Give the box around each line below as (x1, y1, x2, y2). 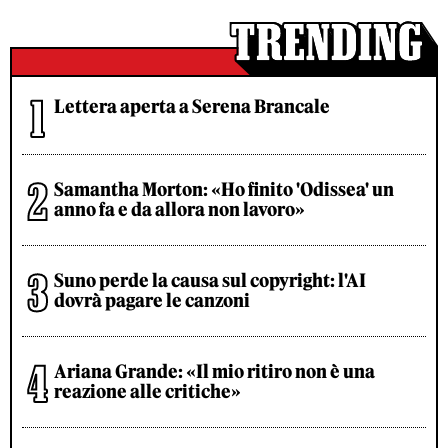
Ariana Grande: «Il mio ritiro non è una (54, 360, 375, 384)
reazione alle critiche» (54, 380, 241, 404)
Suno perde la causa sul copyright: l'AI (54, 269, 366, 293)
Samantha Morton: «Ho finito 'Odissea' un (54, 178, 394, 202)
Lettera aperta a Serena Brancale (54, 95, 330, 119)
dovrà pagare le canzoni (54, 289, 250, 313)
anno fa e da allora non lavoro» (54, 198, 305, 222)
